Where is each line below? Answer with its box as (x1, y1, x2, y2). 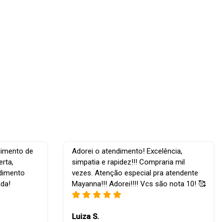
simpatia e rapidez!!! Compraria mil (71, 158, 185, 167)
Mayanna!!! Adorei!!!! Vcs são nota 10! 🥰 (71, 179, 206, 189)
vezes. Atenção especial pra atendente (71, 168, 198, 178)
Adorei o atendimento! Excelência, (71, 147, 182, 156)
